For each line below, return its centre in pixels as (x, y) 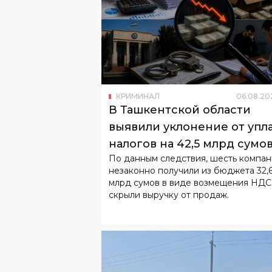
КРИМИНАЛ (138, 97)
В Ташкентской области (180, 110)
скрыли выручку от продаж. (169, 195)
